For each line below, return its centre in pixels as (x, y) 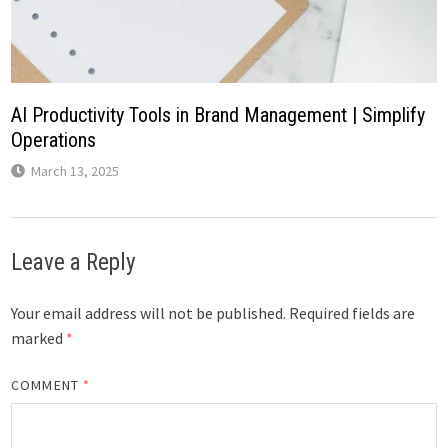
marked (39, 337)
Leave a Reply (74, 262)
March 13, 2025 (75, 170)
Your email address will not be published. (149, 312)
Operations (54, 139)
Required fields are (352, 312)
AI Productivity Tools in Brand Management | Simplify (218, 114)
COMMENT (47, 384)
